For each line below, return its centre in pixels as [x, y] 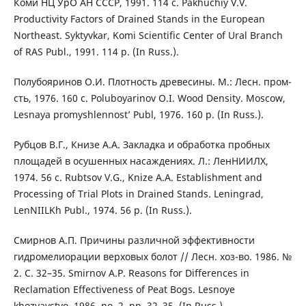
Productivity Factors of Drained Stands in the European [139, 18]
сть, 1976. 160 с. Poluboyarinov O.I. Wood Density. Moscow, [149, 98]
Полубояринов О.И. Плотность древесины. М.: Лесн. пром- [152, 81]
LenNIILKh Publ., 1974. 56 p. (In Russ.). [102, 210]
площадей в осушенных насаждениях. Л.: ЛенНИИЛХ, [141, 161]
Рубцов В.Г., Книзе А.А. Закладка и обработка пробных [141, 144]
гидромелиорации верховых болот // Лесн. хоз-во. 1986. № [152, 256]
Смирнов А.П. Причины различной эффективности [134, 240]
